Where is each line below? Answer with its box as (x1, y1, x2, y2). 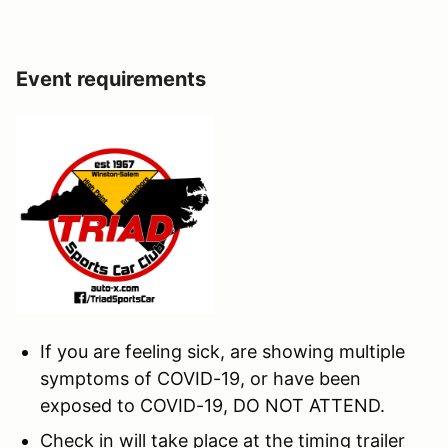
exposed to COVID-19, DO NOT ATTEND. (40, 394, 385, 416)
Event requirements (16, 66, 206, 91)
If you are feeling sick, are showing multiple (40, 340, 405, 362)
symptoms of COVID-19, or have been (40, 367, 361, 389)
